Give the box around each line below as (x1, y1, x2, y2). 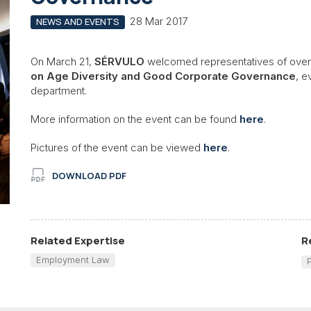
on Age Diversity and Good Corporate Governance (31, 69, 296, 83)
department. (31, 83, 90, 97)
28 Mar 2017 (129, 15, 187, 28)
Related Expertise (31, 233, 125, 248)
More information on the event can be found (31, 112, 239, 126)
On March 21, (31, 54, 94, 68)
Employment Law (35, 253, 110, 265)
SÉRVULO (94, 54, 144, 68)
